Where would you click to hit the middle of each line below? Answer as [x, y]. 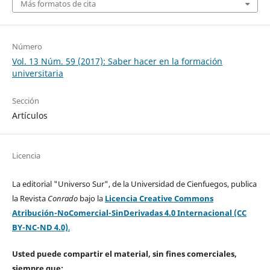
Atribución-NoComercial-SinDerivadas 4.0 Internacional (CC [129, 212]
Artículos [30, 115]
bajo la [91, 198]
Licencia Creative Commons [159, 198]
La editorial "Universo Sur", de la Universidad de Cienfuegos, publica [134, 184]
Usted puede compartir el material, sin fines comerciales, [124, 253]
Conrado [62, 198]
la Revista [30, 198]
